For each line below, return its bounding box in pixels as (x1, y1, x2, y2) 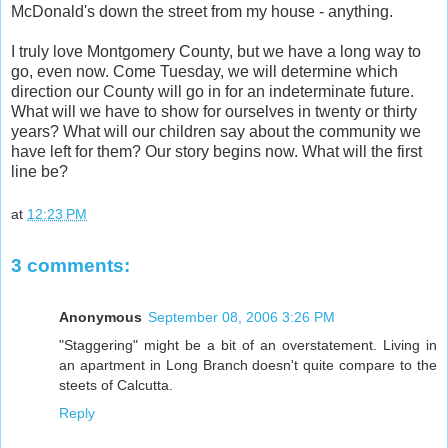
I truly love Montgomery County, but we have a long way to (11, 42, 421, 60)
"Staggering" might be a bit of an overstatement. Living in (59, 337, 437, 354)
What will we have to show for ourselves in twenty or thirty (11, 102, 417, 120)
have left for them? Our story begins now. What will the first (11, 142, 422, 160)
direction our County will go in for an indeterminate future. (11, 82, 414, 100)
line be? (11, 162, 68, 180)
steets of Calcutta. (59, 377, 173, 394)
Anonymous (59, 309, 142, 326)
